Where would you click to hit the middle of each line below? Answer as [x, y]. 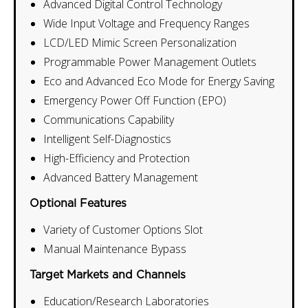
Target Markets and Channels [108, 275]
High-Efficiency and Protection [117, 158]
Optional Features [78, 203]
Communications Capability [109, 120]
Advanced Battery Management [121, 177]
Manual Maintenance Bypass [115, 249]
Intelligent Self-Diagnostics [107, 139]
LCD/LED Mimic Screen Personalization [140, 43]
